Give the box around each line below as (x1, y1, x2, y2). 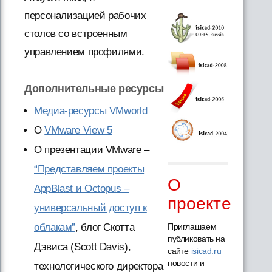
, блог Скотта (75, 222, 135, 233)
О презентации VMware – (34, 144, 149, 155)
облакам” (34, 222, 76, 233)
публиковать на (167, 233, 225, 243)
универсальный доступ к (34, 202, 147, 214)
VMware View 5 (44, 124, 112, 136)
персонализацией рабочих (24, 10, 146, 21)
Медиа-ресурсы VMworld (34, 105, 148, 117)
